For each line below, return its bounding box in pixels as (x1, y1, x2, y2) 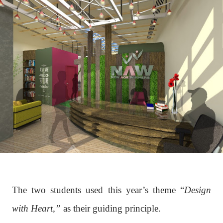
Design (184, 184, 211, 195)
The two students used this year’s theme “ (12, 184, 184, 195)
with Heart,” (12, 203, 61, 214)
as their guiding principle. (61, 203, 161, 214)
